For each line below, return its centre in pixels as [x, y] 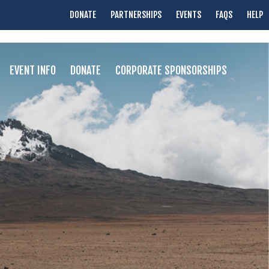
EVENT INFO [32, 70]
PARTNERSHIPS [136, 15]
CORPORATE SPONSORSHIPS [171, 70]
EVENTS [189, 15]
